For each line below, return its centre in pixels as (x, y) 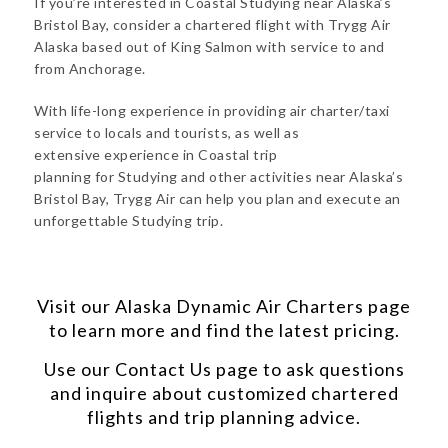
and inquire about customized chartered (224, 393)
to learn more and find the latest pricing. (224, 330)
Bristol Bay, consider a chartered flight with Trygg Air (212, 24)
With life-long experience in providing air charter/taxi (212, 110)
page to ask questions (308, 369)
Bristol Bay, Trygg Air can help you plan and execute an (217, 198)
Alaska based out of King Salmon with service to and (209, 46)
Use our (79, 369)
